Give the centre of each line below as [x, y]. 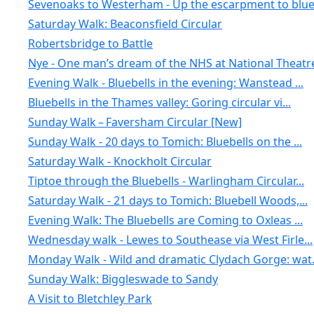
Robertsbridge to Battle [90, 43]
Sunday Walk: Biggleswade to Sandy [123, 279]
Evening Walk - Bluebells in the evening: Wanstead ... [165, 83]
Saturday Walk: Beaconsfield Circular [125, 24]
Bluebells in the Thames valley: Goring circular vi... [159, 102]
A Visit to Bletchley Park [90, 299]
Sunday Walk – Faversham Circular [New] [135, 122]
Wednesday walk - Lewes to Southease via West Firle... [170, 240]
